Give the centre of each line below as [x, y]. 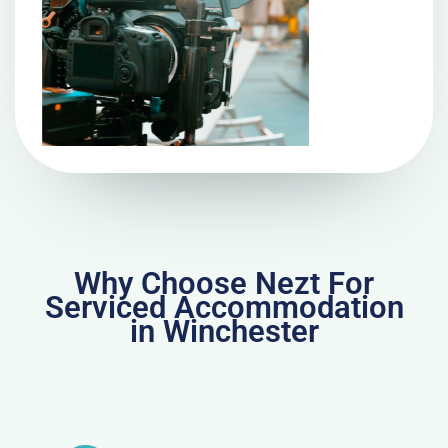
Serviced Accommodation [224, 308]
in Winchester [224, 332]
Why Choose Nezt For [224, 284]
